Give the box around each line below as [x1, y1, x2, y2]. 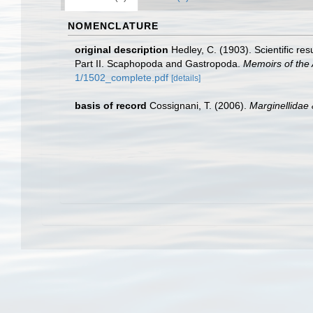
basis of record [75, 100, 147, 111]
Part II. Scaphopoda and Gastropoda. [75, 58, 243, 69]
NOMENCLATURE [68, 20, 159, 31]
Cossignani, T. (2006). [150, 100, 249, 111]
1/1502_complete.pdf [75, 72, 168, 83]
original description [75, 44, 168, 55]
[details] [171, 73, 201, 83]
